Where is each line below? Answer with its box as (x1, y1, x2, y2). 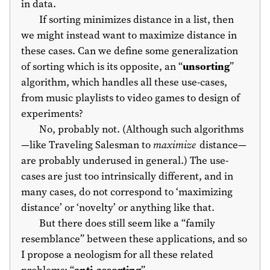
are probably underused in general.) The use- (21, 153, 228, 168)
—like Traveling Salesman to (21, 137, 153, 152)
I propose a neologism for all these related (21, 247, 213, 262)
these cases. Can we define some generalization (21, 43, 238, 58)
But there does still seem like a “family (39, 216, 215, 231)
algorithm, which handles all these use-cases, (21, 75, 227, 90)
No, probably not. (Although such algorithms (39, 122, 243, 137)
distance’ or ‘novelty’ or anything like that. (21, 200, 215, 215)
